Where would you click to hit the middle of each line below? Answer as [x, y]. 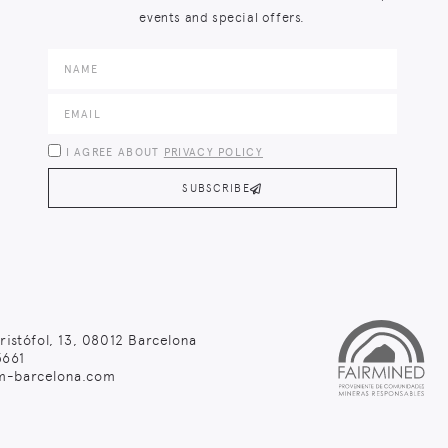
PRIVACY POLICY [213, 153]
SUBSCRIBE [216, 188]
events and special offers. [222, 18]
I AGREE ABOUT [114, 153]
